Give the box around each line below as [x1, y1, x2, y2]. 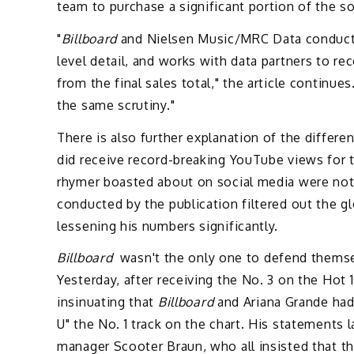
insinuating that [57, 294, 158, 311]
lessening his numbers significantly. [57, 217, 279, 234]
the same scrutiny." [57, 96, 175, 113]
